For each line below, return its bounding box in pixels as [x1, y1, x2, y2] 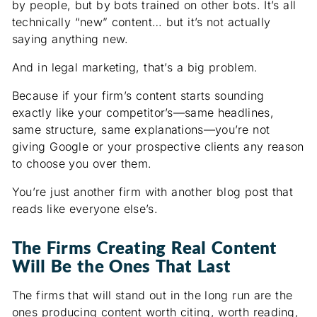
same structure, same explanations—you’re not [11, 122, 270, 137]
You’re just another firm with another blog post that [11, 185, 293, 200]
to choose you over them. [11, 156, 152, 171]
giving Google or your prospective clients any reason [11, 139, 304, 154]
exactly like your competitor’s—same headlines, [11, 105, 274, 120]
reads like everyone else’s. [11, 202, 158, 217]
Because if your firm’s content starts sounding [11, 88, 265, 103]
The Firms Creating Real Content [11, 237, 277, 258]
